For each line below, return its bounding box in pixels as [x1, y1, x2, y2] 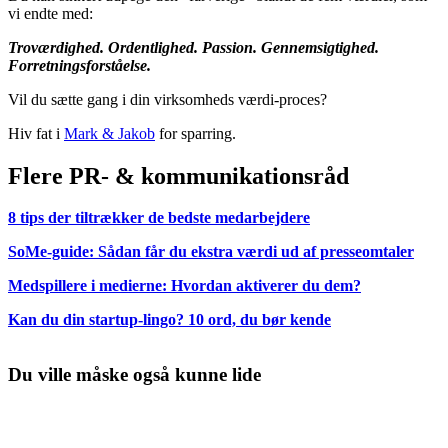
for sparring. [155, 124, 236, 142]
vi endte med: [8, 4, 93, 22]
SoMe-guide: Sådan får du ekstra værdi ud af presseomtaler [8, 243, 414, 261]
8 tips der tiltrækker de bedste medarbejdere [8, 209, 310, 227]
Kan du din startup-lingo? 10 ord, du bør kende [8, 311, 331, 329]
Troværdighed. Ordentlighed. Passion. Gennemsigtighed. [8, 38, 379, 56]
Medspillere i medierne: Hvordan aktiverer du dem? [8, 277, 361, 295]
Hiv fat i [8, 124, 64, 142]
